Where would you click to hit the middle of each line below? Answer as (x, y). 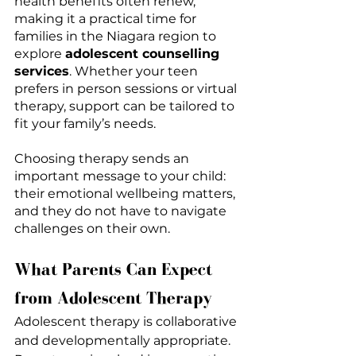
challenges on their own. (92, 228)
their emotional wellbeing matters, (126, 193)
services (42, 71)
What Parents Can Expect (116, 269)
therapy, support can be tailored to (126, 106)
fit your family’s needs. (85, 123)
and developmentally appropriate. (124, 340)
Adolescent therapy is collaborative (127, 321)
